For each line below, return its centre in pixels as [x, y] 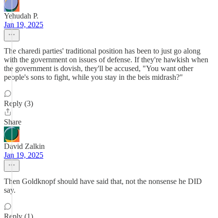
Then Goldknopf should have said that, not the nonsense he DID [103, 181]
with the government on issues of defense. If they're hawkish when [106, 60]
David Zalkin [24, 146]
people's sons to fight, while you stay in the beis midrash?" [93, 77]
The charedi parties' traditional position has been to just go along [102, 51]
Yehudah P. [21, 16]
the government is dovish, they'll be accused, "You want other [99, 68]
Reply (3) [18, 103]
